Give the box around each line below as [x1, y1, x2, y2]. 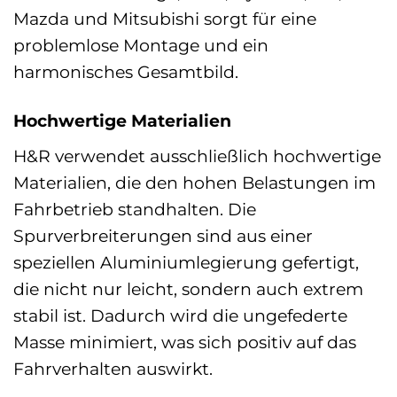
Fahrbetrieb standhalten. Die [13, 198, 256, 221]
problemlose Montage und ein [13, 35, 269, 57]
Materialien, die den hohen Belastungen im [13, 172, 376, 194]
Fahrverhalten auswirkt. [13, 358, 213, 380]
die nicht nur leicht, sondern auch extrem [13, 278, 363, 300]
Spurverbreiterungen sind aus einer [13, 225, 313, 247]
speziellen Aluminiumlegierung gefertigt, [13, 252, 359, 274]
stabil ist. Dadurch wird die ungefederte [13, 305, 347, 327]
